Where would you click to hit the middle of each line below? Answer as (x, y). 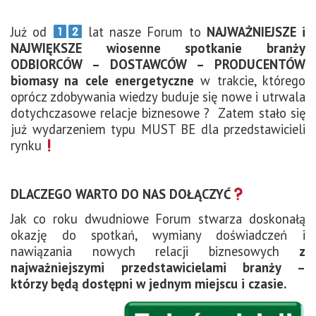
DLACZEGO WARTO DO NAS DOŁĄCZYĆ (121, 194)
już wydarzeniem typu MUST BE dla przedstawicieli (158, 129)
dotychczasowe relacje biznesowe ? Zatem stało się (158, 113)
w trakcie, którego (250, 80)
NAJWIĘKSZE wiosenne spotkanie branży (158, 48)
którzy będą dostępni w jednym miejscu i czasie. (148, 283)
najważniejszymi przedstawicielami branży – (158, 267)
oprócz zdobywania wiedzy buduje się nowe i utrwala (158, 96)
